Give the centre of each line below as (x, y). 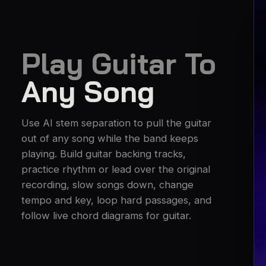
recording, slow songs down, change (107, 184)
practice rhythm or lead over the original (116, 169)
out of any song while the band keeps (110, 138)
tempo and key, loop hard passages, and (116, 200)
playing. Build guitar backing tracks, (104, 153)
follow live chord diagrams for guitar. (106, 215)
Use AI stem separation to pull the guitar (116, 123)
